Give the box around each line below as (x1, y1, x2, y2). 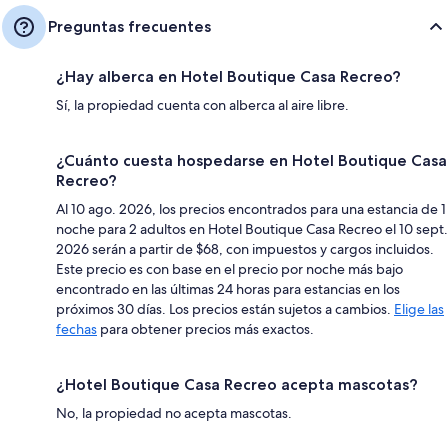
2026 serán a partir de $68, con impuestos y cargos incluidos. (56, 239, 434, 258)
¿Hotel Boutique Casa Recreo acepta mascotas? (56, 374, 418, 394)
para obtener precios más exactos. (97, 319, 314, 338)
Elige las (394, 299, 444, 318)
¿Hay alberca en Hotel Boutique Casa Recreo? (56, 66, 401, 86)
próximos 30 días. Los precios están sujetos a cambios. (56, 299, 394, 318)
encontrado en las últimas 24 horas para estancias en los (56, 279, 400, 298)
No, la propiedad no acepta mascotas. (56, 403, 292, 422)
